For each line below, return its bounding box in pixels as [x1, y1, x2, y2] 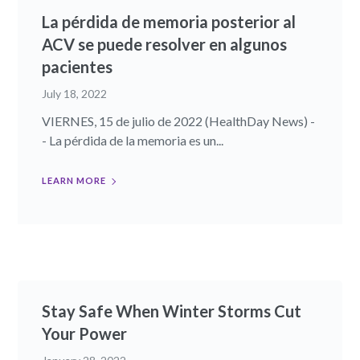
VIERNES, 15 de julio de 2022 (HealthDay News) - [42, 113, 316, 129]
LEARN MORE [42, 175, 107, 186]
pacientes [42, 57, 113, 77]
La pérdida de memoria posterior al [42, 12, 297, 32]
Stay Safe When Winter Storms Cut [42, 301, 302, 321]
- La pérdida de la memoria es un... [42, 133, 224, 149]
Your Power [42, 324, 128, 344]
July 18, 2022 [42, 87, 108, 101]
